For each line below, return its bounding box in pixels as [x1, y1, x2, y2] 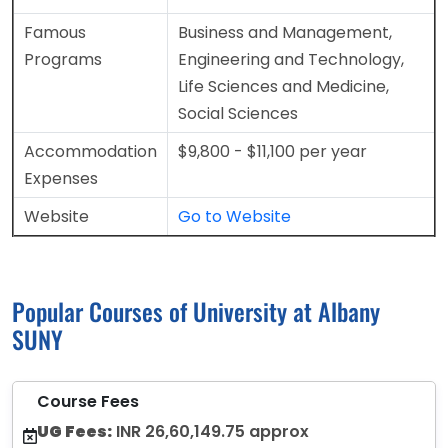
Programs [24, 48, 102, 72]
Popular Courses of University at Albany [12, 293, 380, 330]
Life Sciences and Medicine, [178, 75, 389, 99]
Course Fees [37, 390, 139, 414]
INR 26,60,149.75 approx [112, 420, 309, 444]
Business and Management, [178, 21, 392, 45]
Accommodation [24, 140, 157, 164]
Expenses [24, 167, 98, 191]
